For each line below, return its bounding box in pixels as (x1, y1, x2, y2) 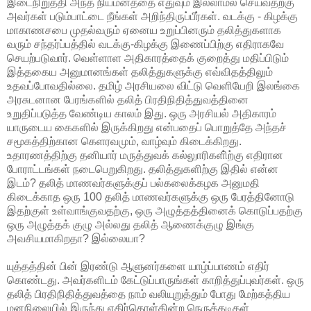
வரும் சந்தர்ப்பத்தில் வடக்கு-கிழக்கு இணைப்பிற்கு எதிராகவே (7, 37, 284, 50)
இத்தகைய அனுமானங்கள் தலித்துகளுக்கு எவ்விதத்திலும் (7, 65, 273, 78)
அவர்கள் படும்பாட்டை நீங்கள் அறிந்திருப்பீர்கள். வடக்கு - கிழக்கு (7, 10, 298, 22)
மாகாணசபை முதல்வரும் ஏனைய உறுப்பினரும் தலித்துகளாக (7, 24, 281, 36)
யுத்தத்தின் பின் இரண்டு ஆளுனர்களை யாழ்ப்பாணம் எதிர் (7, 260, 269, 272)
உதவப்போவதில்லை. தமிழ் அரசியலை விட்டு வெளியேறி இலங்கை (7, 79, 300, 92)
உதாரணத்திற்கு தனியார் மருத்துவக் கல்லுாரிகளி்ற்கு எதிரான (7, 149, 283, 161)
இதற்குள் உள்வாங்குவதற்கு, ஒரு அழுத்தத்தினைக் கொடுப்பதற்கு (7, 204, 303, 217)
